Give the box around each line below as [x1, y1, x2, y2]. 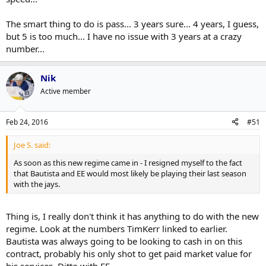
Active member [40, 86, 91, 96]
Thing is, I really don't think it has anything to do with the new [6, 210, 259, 222]
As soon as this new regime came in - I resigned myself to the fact [14, 157, 242, 168]
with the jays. [14, 178, 60, 189]
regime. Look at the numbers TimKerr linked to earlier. [6, 223, 227, 235]
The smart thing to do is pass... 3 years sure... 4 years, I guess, [6, 18, 259, 30]
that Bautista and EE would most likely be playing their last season [14, 167, 246, 179]
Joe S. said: [14, 139, 50, 150]
